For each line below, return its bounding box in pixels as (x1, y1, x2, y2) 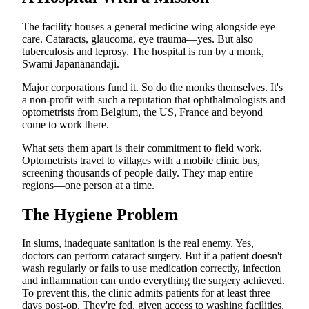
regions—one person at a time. (22, 179, 154, 191)
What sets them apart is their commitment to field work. (22, 141, 262, 154)
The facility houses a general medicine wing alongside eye (22, 20, 275, 32)
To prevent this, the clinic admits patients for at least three (22, 287, 270, 299)
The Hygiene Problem (22, 205, 178, 223)
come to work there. (22, 118, 109, 130)
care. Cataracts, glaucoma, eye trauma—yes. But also (22, 32, 253, 45)
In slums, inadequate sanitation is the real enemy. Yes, (22, 237, 254, 250)
